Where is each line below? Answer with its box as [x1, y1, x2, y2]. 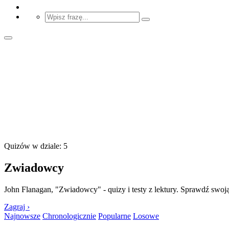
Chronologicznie [42, 211, 96, 220]
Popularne [98, 211, 131, 220]
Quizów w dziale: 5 [4, 141, 67, 150]
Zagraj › [4, 202, 30, 211]
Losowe [133, 211, 159, 220]
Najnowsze [4, 211, 40, 220]
